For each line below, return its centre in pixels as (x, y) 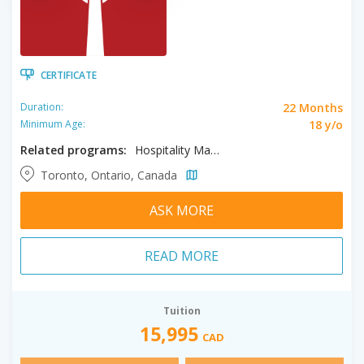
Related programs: (74, 149)
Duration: (42, 107)
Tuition (182, 310)
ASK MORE (182, 210)
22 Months (313, 107)
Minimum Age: (53, 124)
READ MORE (182, 256)
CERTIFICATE (69, 75)
